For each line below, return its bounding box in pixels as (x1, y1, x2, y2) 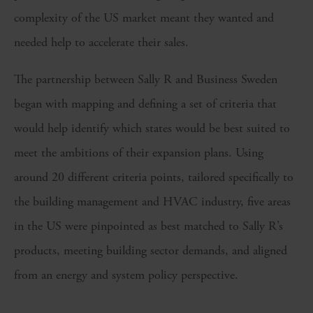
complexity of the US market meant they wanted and (14, 10, 274, 26)
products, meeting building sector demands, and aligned (14, 242, 287, 259)
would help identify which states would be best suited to (14, 120, 290, 136)
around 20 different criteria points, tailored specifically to (14, 169, 293, 185)
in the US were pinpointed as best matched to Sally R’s (14, 218, 283, 234)
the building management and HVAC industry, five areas (14, 194, 291, 210)
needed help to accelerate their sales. (14, 34, 189, 50)
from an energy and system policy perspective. (14, 267, 238, 283)
